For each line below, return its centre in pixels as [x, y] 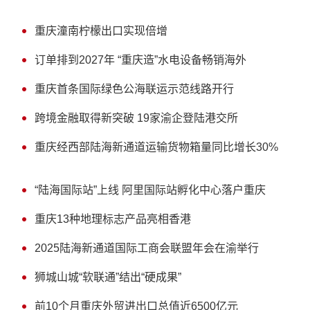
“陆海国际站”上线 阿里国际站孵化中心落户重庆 [150, 190]
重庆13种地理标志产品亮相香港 [113, 219]
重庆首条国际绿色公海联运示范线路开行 [134, 89]
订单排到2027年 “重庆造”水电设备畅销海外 [140, 60]
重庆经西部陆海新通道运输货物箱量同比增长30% [156, 147]
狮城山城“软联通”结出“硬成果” [108, 277]
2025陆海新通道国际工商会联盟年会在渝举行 [147, 248]
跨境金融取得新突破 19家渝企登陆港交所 [136, 118]
